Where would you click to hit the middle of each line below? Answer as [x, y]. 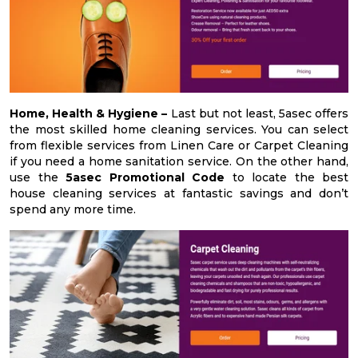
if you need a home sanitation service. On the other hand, [179, 162]
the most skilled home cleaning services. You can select [179, 130]
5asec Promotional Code [145, 178]
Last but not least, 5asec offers [258, 114]
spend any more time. [73, 210]
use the [38, 178]
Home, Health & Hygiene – [89, 114]
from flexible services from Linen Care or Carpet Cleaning [179, 146]
